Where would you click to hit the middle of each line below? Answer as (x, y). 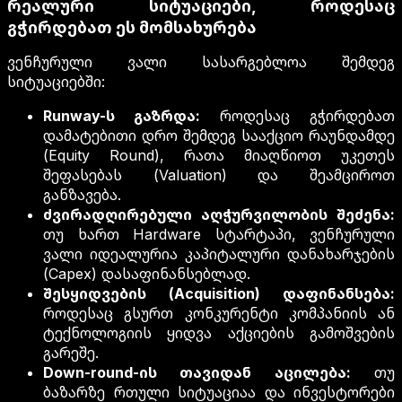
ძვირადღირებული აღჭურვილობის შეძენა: (219, 215)
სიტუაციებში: (56, 82)
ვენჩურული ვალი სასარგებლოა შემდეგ (201, 62)
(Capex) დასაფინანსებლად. (147, 274)
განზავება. (82, 195)
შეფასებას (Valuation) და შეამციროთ (219, 175)
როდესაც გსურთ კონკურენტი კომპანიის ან (219, 314)
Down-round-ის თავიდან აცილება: (197, 373)
